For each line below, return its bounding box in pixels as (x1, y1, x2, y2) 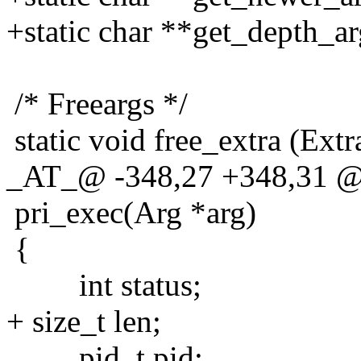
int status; (6, 267, 201, 302)
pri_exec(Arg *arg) (6, 194, 256, 230)
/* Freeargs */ (6, 85, 188, 121)
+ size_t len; (6, 303, 161, 338)
